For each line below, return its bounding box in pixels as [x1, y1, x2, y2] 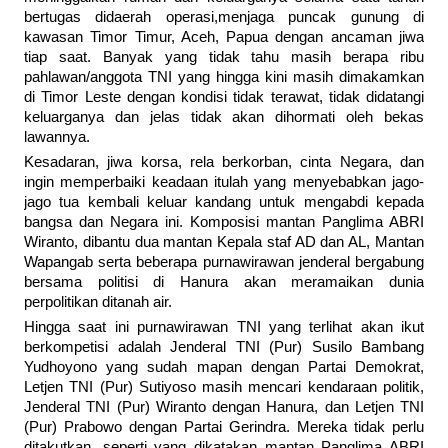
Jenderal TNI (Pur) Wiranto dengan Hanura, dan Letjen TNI [24, 399, 424, 416]
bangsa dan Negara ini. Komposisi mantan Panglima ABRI [24, 214, 424, 231]
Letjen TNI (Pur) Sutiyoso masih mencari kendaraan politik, [24, 379, 424, 396]
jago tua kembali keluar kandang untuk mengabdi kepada [24, 194, 424, 211]
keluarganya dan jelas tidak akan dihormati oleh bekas [24, 109, 424, 126]
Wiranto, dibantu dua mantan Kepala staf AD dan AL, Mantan [24, 234, 424, 251]
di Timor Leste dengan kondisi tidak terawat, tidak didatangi [24, 89, 424, 106]
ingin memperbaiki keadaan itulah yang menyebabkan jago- [24, 174, 424, 191]
